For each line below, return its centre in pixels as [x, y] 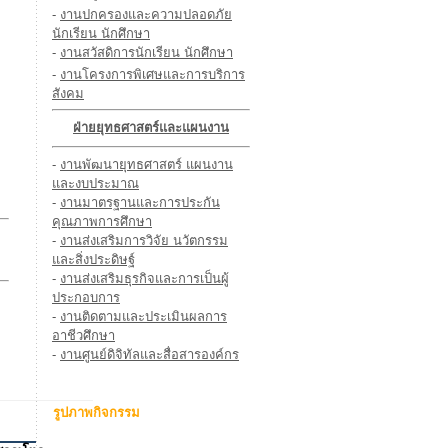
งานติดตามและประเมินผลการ [143, 316]
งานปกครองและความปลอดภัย [146, 14]
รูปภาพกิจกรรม [96, 412]
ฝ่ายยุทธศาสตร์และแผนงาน [151, 127]
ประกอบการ [86, 297]
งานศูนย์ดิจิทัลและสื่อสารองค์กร [149, 354]
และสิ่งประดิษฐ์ [93, 259]
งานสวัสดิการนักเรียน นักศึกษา [146, 52]
